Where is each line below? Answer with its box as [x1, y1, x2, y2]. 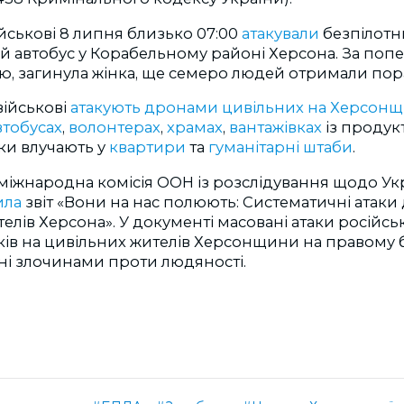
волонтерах [69, 118, 161, 137]
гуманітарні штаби [208, 138, 353, 157]
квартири [109, 138, 189, 157]
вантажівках [229, 118, 326, 137]
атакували [242, 23, 319, 42]
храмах [167, 118, 223, 137]
